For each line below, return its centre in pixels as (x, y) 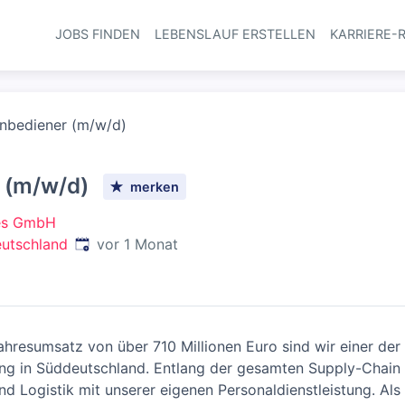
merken (155, 186)
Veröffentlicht (121, 243)
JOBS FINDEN (97, 34)
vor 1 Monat (137, 244)
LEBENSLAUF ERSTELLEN (235, 34)
